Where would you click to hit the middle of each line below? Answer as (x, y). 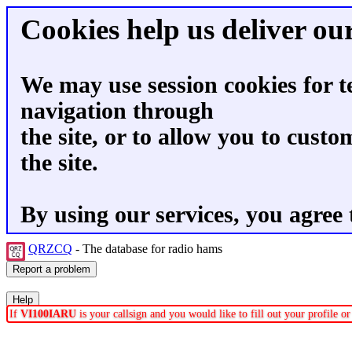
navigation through (117, 111)
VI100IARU (48, 314)
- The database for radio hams (149, 249)
